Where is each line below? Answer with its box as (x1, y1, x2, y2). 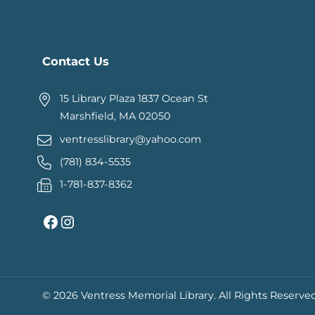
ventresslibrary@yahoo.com (60, 132, 202, 146)
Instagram (58, 210, 76, 231)
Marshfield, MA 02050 (60, 110, 172, 123)
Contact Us (42, 54, 109, 69)
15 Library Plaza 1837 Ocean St (60, 92, 209, 105)
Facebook (41, 210, 51, 231)
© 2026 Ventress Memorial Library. (42, 289, 219, 302)
